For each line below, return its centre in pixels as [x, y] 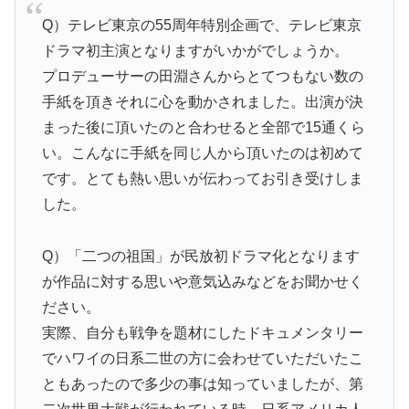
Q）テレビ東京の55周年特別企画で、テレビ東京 [201, 26]
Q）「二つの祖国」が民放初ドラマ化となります [200, 256]
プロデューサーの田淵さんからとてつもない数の [202, 77]
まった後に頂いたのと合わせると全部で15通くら [203, 128]
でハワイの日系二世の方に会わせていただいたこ [202, 358]
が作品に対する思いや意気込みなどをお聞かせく [202, 281]
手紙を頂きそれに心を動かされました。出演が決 [202, 102]
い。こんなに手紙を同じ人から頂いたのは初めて [202, 153]
